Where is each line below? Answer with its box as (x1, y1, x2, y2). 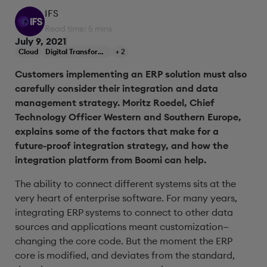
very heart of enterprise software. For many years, (15, 192, 237, 204)
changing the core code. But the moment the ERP (15, 235, 232, 247)
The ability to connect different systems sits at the (15, 178, 236, 190)
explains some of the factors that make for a (15, 125, 219, 137)
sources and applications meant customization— (15, 221, 229, 232)
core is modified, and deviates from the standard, (15, 249, 235, 261)
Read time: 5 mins (45, 23, 112, 34)
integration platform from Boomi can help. (15, 154, 206, 166)
